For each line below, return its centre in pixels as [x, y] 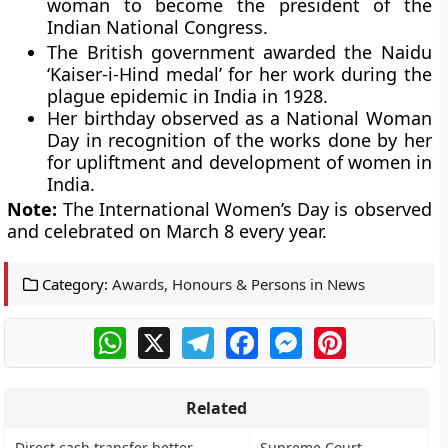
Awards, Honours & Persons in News [239, 283]
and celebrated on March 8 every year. [167, 230]
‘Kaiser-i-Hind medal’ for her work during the [239, 73]
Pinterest [380, 334]
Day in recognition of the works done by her [239, 139]
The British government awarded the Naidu [239, 51]
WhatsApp [164, 334]
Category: [73, 283]
